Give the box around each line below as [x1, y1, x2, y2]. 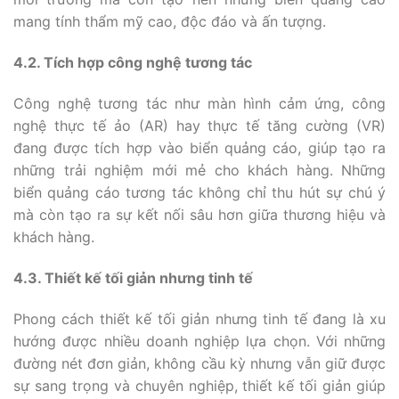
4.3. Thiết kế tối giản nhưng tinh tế [13, 268, 253, 287]
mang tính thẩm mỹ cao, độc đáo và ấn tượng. [13, 12, 326, 31]
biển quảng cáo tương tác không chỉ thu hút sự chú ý [13, 183, 386, 201]
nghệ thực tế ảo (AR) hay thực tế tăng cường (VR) [13, 116, 386, 134]
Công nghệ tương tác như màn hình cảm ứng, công [13, 94, 386, 112]
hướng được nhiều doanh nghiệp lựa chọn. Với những [13, 331, 386, 350]
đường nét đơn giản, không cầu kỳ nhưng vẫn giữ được [13, 354, 386, 372]
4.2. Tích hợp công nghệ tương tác [13, 53, 252, 72]
